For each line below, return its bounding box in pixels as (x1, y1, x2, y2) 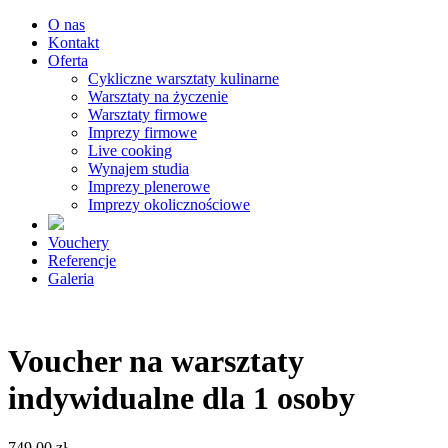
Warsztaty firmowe (88, 106, 207, 123)
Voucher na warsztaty (8, 343, 304, 380)
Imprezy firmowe (88, 124, 197, 141)
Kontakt (48, 34, 99, 51)
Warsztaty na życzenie (88, 88, 228, 105)
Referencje (48, 252, 116, 269)
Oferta (48, 52, 88, 69)
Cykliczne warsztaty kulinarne (88, 70, 279, 87)
